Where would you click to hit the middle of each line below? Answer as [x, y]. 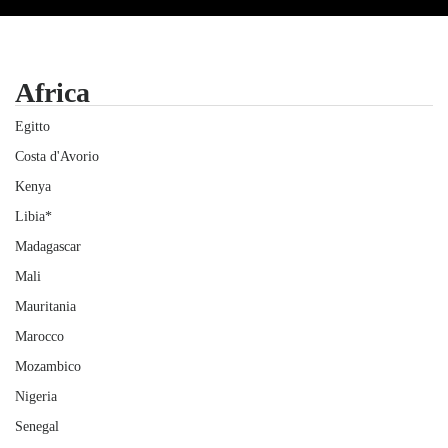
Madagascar [48, 246]
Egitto [32, 126]
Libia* [33, 216]
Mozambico [48, 366]
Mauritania [45, 306]
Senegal [37, 426]
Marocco [39, 336]
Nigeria [36, 396]
